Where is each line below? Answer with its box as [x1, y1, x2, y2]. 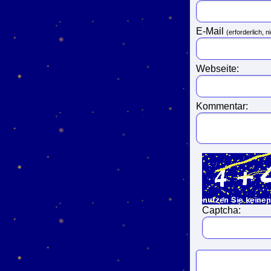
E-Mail [196, 25, 226, 36]
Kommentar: [196, 100, 248, 111]
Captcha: [202, 204, 241, 215]
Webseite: [196, 63, 239, 74]
